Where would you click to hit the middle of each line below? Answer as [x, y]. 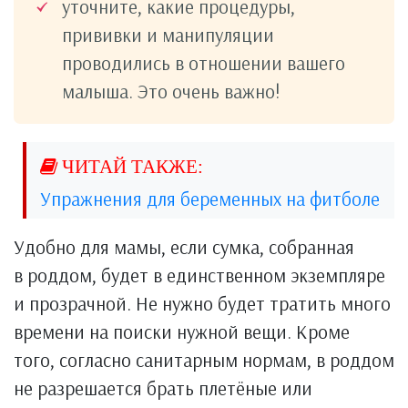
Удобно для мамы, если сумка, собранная [184, 246]
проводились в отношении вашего [204, 62]
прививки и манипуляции [168, 34]
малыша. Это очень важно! [171, 91]
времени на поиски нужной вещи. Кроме [182, 331]
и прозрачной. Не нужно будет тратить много [202, 303]
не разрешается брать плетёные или [163, 388]
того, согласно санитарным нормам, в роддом [204, 359]
